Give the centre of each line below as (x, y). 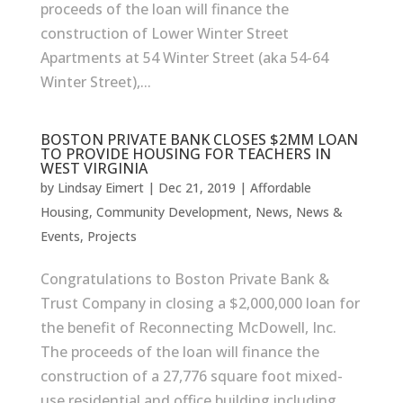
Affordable (280, 188)
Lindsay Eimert (100, 188)
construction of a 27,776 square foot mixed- (191, 376)
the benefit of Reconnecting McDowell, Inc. (188, 327)
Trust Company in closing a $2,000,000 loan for (200, 303)
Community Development (172, 212)
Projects (112, 236)
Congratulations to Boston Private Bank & (184, 279)
